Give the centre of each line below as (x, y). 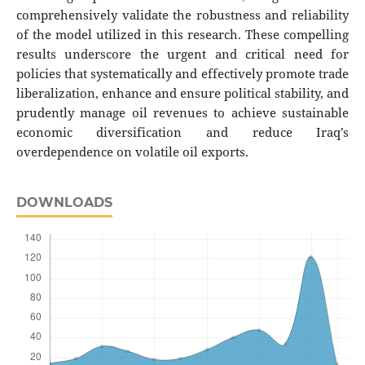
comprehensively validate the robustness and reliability (182, 15)
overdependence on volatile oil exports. (132, 152)
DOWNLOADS (64, 203)
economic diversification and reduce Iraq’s (182, 133)
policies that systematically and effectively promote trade (182, 74)
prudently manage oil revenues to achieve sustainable (182, 113)
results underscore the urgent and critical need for (182, 55)
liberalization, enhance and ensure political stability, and (182, 94)
